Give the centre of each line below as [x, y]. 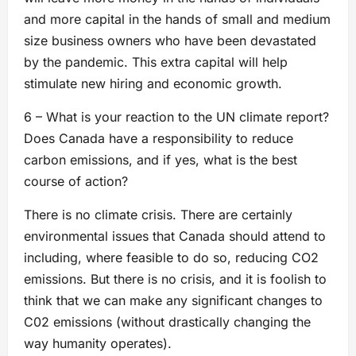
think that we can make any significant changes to [173, 300]
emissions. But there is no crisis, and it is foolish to [175, 279]
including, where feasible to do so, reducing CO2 [171, 257]
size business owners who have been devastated [170, 40]
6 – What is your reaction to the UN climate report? [176, 116]
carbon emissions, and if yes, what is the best [161, 159]
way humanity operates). [98, 343]
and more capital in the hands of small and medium [177, 19]
